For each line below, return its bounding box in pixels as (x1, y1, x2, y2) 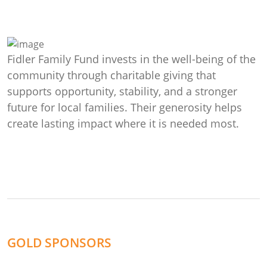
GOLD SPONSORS (7, 234, 111, 252)
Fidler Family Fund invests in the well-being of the (7, 52, 256, 67)
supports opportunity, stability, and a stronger (7, 84, 237, 99)
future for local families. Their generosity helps (7, 100, 242, 115)
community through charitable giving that (7, 68, 216, 83)
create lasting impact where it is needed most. (7, 116, 239, 131)
